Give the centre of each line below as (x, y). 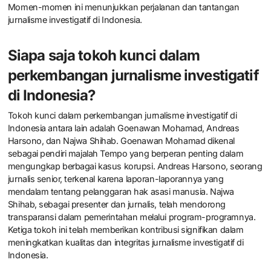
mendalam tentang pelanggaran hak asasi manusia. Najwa (121, 192)
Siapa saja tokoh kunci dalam (104, 56)
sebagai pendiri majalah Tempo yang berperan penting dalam (126, 154)
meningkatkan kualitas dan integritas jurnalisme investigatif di (126, 243)
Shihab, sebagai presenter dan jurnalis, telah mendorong (117, 204)
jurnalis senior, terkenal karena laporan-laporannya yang (116, 179)
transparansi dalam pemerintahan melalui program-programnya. (132, 217)
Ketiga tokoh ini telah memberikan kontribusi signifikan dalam (126, 230)
